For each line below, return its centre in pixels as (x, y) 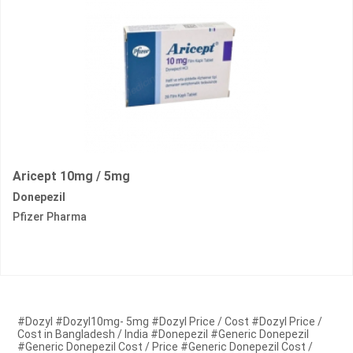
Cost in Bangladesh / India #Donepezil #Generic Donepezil (163, 334)
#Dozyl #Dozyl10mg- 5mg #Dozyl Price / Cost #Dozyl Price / (170, 322)
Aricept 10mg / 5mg (71, 176)
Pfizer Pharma (50, 217)
